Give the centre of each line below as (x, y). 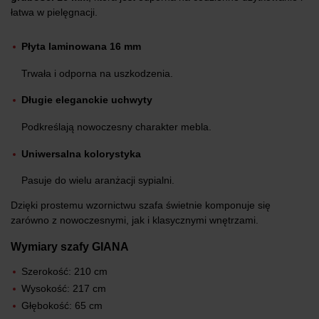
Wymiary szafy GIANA (70, 246)
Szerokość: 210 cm (64, 272)
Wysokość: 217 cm (64, 289)
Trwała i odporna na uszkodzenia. (97, 73)
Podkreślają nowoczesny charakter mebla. (116, 127)
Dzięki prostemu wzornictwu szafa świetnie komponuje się (141, 205)
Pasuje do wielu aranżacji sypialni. (98, 181)
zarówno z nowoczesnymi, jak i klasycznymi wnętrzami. (135, 220)
